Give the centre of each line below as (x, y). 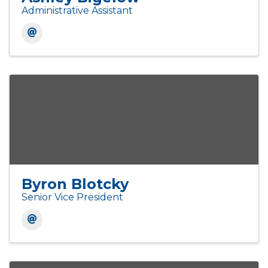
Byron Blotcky (75, 184)
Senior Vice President (72, 197)
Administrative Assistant (77, 11)
